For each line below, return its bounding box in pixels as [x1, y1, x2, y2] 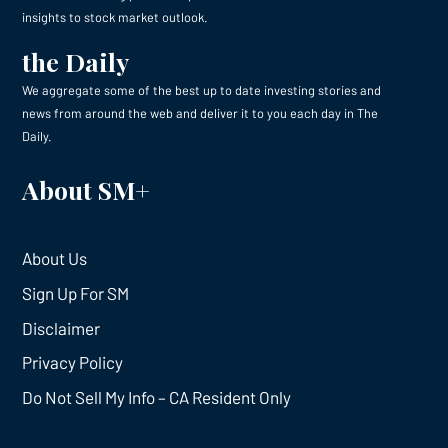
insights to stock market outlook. [22, 9, 209, 26]
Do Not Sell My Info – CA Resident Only [22, 387, 292, 408]
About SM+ [22, 172, 151, 206]
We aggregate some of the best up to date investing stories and [22, 81, 382, 98]
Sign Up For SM [22, 282, 130, 303]
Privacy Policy [22, 352, 124, 373]
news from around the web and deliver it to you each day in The [22, 104, 379, 121]
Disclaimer [22, 317, 101, 338]
